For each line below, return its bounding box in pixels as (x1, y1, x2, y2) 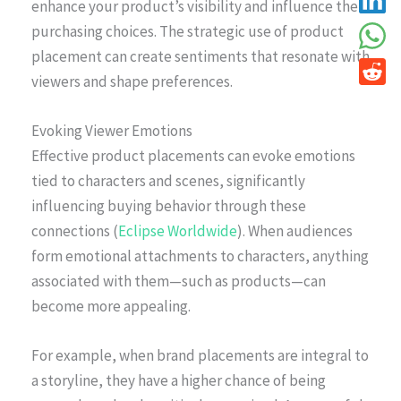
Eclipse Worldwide (118, 220, 237, 241)
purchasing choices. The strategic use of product (31, 21, 344, 41)
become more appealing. (31, 295, 191, 316)
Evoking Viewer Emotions (31, 120, 192, 141)
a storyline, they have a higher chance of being (31, 371, 326, 391)
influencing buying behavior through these (31, 195, 306, 216)
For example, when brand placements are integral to (31, 346, 369, 366)
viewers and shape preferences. (31, 71, 233, 91)
